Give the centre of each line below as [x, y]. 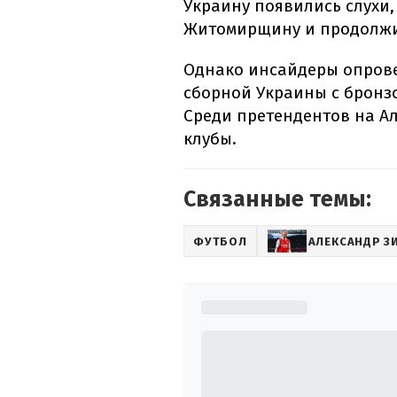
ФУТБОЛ [220, 241]
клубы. [210, 139]
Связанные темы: [277, 200]
